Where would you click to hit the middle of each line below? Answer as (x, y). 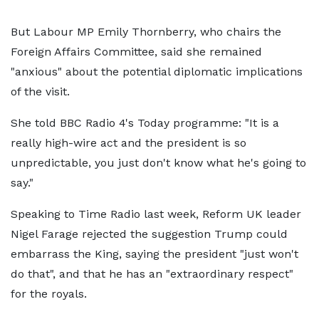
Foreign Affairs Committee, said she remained (136, 52)
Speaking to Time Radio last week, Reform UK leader (156, 214)
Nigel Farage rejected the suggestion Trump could (149, 234)
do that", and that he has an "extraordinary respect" (152, 274)
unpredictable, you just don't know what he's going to (158, 163)
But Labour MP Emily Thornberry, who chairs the (146, 32)
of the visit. (40, 91)
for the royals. (49, 294)
